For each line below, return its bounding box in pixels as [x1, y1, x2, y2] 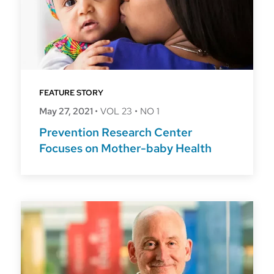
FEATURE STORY [39, 87, 103, 98]
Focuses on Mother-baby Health [39, 141, 212, 157]
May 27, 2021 [39, 105, 95, 117]
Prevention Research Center [39, 125, 192, 141]
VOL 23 [98, 105, 135, 117]
